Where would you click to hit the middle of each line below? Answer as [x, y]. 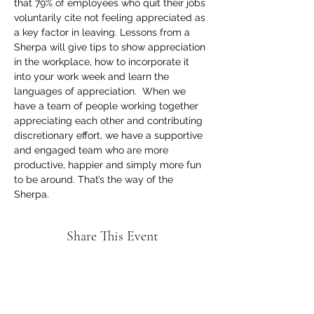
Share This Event [112, 236]
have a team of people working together [108, 106]
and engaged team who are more [93, 150]
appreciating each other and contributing [110, 121]
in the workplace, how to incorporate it [103, 62]
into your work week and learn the [93, 76]
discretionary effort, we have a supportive [110, 135]
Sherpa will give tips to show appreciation [111, 47]
